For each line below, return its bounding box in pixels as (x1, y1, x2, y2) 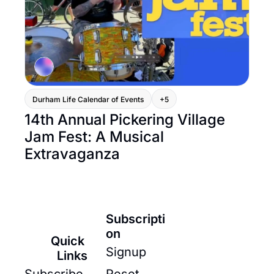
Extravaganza (24, 145, 120, 163)
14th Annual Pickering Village (24, 111, 225, 129)
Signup (105, 245, 146, 260)
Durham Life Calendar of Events (32, 95, 144, 105)
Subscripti (105, 212, 165, 227)
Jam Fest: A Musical (24, 128, 164, 146)
